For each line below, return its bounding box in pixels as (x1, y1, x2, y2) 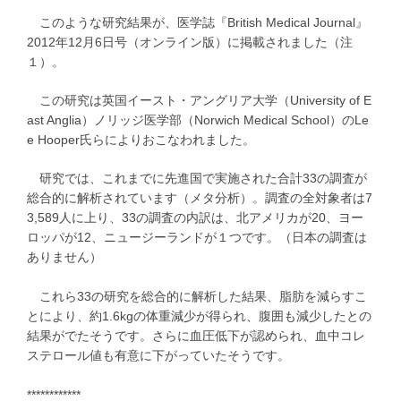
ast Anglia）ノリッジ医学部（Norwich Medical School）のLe (27, 112, 369, 127)
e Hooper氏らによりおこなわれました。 (27, 132, 255, 147)
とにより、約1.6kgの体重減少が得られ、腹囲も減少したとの (27, 308, 371, 323)
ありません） (27, 249, 102, 264)
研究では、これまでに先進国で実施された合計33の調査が (27, 170, 367, 185)
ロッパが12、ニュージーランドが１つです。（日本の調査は (27, 229, 367, 244)
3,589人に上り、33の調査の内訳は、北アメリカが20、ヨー (27, 209, 363, 225)
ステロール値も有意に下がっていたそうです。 (27, 347, 290, 363)
